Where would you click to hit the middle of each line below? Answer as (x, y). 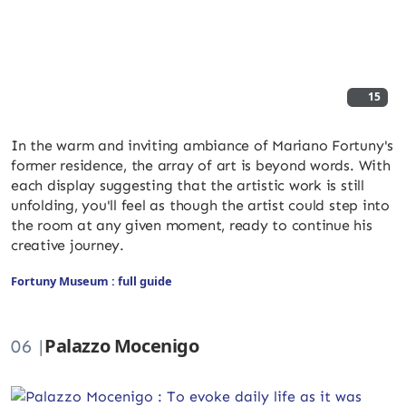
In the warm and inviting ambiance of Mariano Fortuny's (203, 145)
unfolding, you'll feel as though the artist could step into (200, 205)
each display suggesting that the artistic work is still (188, 185)
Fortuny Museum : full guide (92, 280)
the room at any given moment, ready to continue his (192, 225)
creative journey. (68, 245)
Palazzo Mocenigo (122, 345)
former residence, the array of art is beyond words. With (201, 165)
